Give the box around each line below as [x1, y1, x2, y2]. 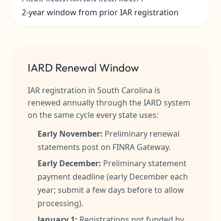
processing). [37, 198, 83, 209]
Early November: [37, 128, 103, 139]
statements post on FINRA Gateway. [37, 142, 171, 152]
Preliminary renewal [103, 128, 180, 139]
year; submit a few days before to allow [37, 184, 184, 195]
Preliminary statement [101, 158, 186, 169]
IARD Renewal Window [28, 61, 139, 74]
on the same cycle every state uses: [28, 110, 158, 120]
